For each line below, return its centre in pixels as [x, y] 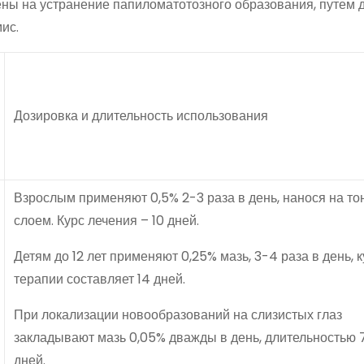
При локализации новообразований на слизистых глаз [178, 315]
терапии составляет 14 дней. [100, 279]
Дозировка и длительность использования [141, 116]
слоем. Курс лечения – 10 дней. [106, 221]
